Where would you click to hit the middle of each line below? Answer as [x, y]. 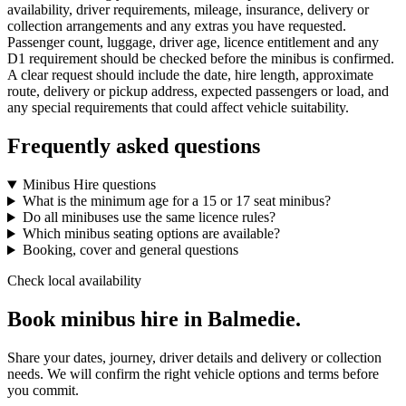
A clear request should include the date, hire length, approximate [190, 75]
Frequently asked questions [134, 146]
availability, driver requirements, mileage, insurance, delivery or [188, 10]
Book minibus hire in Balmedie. [154, 319]
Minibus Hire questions [89, 185]
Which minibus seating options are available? [151, 234]
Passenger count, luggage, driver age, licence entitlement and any [193, 43]
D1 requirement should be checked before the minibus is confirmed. [201, 59]
